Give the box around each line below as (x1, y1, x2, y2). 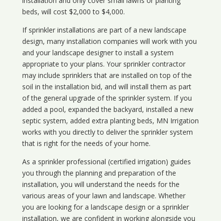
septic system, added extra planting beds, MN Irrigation (22, 115, 199, 125)
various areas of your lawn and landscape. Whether (22, 190, 185, 200)
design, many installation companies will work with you (22, 36, 197, 46)
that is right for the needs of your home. (22, 138, 150, 148)
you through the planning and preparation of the (22, 168, 176, 178)
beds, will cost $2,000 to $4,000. (22, 6, 125, 16)
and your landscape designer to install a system (22, 47, 174, 57)
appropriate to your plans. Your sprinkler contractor (22, 59, 185, 69)
